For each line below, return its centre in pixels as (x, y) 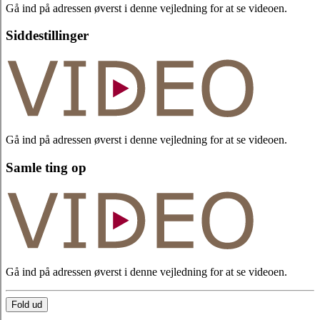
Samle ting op (46, 167)
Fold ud (27, 304)
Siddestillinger (47, 36)
